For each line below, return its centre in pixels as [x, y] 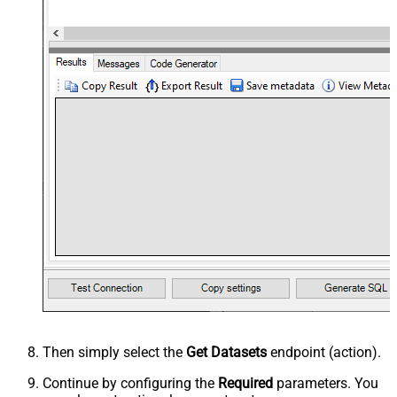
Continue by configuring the [130, 383]
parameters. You [326, 383]
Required [245, 383]
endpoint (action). [324, 352]
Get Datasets [226, 352]
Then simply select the [114, 352]
